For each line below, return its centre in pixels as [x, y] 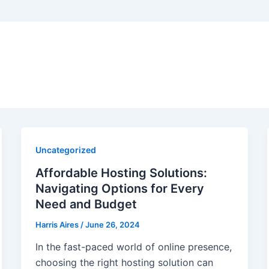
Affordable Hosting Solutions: [121, 173]
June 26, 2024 [112, 224]
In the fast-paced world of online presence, [133, 247]
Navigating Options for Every [119, 188]
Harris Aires [58, 224]
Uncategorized [65, 150]
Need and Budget [86, 204]
